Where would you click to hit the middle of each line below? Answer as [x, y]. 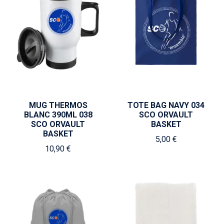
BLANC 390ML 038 [58, 115]
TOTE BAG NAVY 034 [166, 105]
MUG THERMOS [58, 105]
